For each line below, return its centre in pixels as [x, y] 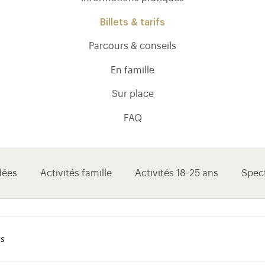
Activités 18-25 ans [177, 173]
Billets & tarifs [132, 22]
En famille [132, 70]
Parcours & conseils [132, 46]
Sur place [132, 94]
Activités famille [76, 173]
